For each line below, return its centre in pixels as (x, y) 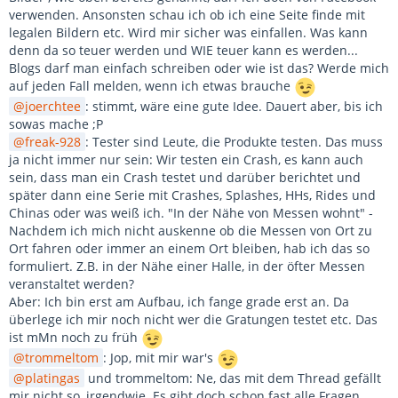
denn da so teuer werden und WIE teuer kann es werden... (183, 50)
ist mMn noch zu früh (75, 338)
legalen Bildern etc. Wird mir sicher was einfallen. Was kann (188, 32)
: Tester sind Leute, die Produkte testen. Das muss (234, 142)
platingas (52, 378)
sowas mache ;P (56, 124)
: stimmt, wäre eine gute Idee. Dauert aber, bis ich (234, 106)
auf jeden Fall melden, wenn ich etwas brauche (151, 86)
